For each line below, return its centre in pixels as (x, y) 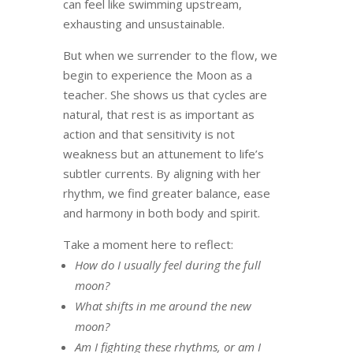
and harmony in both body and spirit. (161, 213)
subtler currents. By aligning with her (162, 174)
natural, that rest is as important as (158, 115)
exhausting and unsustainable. (143, 24)
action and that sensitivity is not (149, 134)
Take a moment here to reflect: (148, 245)
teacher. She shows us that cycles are (165, 95)
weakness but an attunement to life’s (163, 154)
